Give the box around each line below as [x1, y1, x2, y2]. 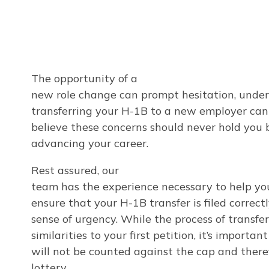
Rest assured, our [31, 163, 119, 177]
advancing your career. [31, 136, 148, 150]
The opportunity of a [31, 71, 138, 85]
